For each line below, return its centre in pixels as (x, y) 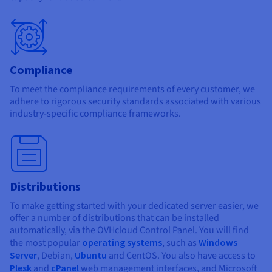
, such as (180, 243)
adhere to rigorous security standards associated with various (135, 102)
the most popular (46, 243)
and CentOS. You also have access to (181, 256)
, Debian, (56, 256)
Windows (218, 243)
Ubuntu (91, 255)
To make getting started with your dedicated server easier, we (134, 206)
